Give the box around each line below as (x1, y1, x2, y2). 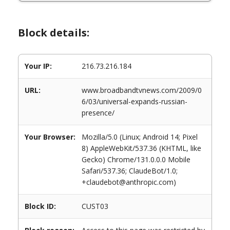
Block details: (18, 26, 89, 40)
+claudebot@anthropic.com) (82, 177, 176, 187)
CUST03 (82, 201, 108, 211)
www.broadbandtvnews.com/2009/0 (82, 85, 202, 95)
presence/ (82, 108, 114, 118)
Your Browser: (25, 132, 75, 142)
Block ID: (25, 201, 56, 211)
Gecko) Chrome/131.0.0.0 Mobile (82, 155, 190, 164)
